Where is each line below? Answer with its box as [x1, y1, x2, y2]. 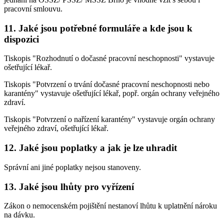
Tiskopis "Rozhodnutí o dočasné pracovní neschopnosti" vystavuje [4, 54, 214, 63]
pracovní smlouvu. [4, 4, 62, 13]
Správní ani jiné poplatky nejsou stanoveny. [4, 162, 141, 171]
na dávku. [4, 210, 35, 219]
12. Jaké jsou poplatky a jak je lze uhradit [4, 142, 177, 153]
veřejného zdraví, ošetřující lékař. [4, 124, 108, 133]
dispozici [4, 33, 39, 44]
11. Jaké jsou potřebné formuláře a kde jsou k [4, 22, 192, 33]
